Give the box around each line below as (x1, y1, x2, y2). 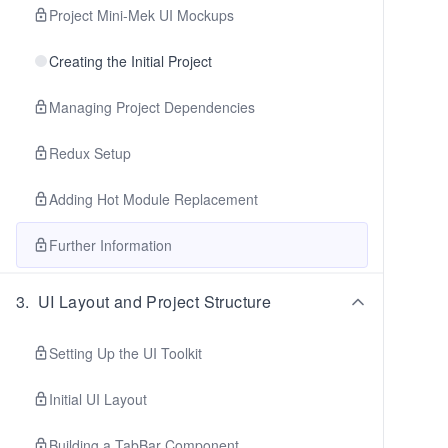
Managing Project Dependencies (49, 97, 255, 117)
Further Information (49, 235, 172, 255)
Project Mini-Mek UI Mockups (49, 5, 234, 25)
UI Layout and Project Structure (37, 290, 272, 313)
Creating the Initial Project (49, 51, 212, 71)
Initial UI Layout (49, 389, 147, 409)
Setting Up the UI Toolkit (49, 343, 202, 363)
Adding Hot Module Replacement (49, 189, 258, 209)
